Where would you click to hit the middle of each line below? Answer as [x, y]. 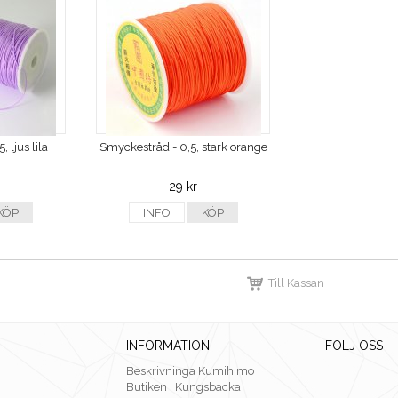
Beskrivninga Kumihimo [190, 371]
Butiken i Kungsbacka [183, 387]
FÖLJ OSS [354, 346]
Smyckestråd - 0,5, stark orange [183, 147]
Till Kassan [296, 283]
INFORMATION [168, 346]
